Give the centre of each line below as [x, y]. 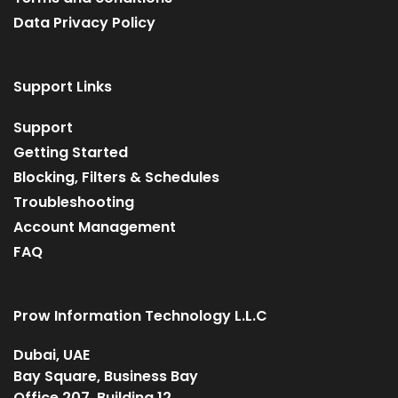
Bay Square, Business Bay [106, 376]
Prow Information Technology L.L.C [140, 316]
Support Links [63, 87]
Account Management [95, 227]
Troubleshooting [74, 202]
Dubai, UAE [52, 355]
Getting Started [71, 152]
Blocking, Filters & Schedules [116, 177]
